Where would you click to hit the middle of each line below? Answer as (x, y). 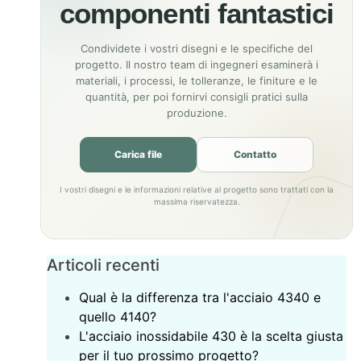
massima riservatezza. (197, 201)
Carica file (138, 154)
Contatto (255, 154)
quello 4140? (118, 316)
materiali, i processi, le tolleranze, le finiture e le (197, 80)
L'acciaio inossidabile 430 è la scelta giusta (212, 336)
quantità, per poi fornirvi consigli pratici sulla (197, 96)
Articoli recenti (104, 265)
